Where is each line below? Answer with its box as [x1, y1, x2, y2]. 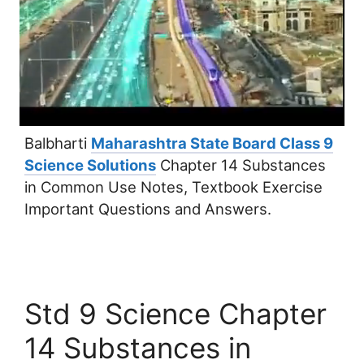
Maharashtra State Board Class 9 [91, 133, 333, 152]
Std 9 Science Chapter [24, 296, 327, 331]
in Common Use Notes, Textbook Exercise [24, 177, 323, 196]
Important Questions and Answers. [24, 199, 271, 218]
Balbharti [24, 133, 91, 152]
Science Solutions [24, 155, 156, 174]
